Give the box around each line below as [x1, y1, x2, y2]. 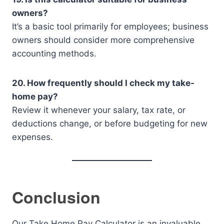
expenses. [12, 132, 53, 142]
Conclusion [12, 185, 100, 209]
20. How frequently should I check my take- [12, 78, 194, 88]
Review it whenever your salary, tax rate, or [12, 105, 185, 115]
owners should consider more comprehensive [12, 35, 194, 45]
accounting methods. [12, 48, 96, 59]
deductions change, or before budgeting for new [12, 118, 207, 129]
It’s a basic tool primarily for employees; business [12, 21, 208, 32]
